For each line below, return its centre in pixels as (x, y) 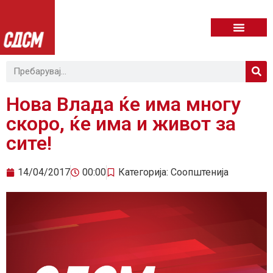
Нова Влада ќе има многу (123, 104)
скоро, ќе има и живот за (121, 123)
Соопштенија (200, 172)
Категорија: (144, 172)
